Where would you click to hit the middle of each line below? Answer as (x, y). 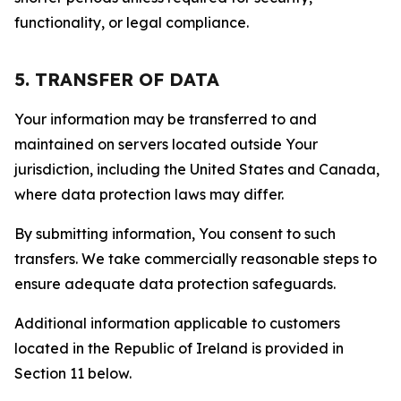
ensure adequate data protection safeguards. (175, 284)
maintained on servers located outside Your (166, 144)
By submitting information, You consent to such (175, 234)
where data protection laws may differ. (149, 194)
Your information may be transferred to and (166, 119)
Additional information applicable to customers (177, 323)
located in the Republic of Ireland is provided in (179, 348)
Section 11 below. (73, 373)
